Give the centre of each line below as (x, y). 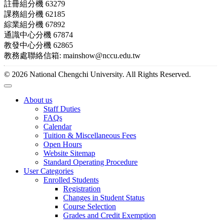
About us (38, 100)
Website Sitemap (69, 153)
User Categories (49, 171)
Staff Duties (62, 109)
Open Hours (63, 145)
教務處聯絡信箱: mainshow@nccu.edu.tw (72, 56)
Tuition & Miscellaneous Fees (90, 136)
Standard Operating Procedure (91, 162)
